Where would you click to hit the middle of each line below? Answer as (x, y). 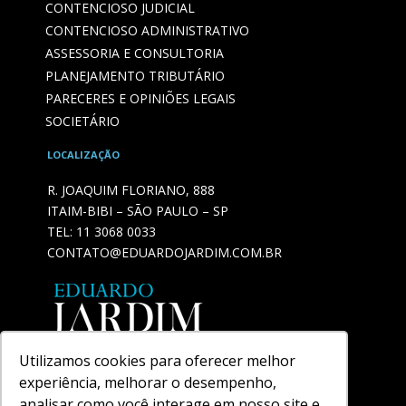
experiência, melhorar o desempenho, (148, 382)
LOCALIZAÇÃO (83, 155)
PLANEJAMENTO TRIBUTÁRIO (135, 76)
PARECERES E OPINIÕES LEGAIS (140, 99)
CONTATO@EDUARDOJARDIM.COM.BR (164, 253)
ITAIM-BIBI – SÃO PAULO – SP (138, 211)
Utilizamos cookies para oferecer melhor (158, 360)
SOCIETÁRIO (82, 121)
